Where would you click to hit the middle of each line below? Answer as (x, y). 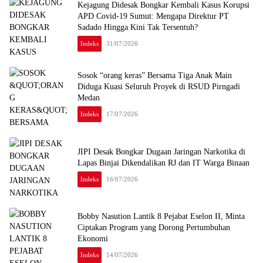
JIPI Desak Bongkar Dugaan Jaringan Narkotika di (161, 151)
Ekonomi (93, 239)
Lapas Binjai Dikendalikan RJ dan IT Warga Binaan (163, 163)
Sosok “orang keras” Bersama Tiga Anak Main (155, 76)
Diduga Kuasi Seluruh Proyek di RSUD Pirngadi (159, 87)
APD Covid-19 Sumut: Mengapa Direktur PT (153, 16)
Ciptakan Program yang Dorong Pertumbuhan (154, 228)
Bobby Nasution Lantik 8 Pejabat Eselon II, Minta (161, 217)
